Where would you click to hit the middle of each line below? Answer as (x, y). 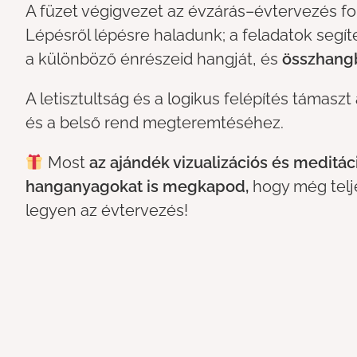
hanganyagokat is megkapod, (137, 187)
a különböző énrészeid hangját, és (153, 59)
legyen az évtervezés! (106, 211)
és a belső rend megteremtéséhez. (154, 123)
